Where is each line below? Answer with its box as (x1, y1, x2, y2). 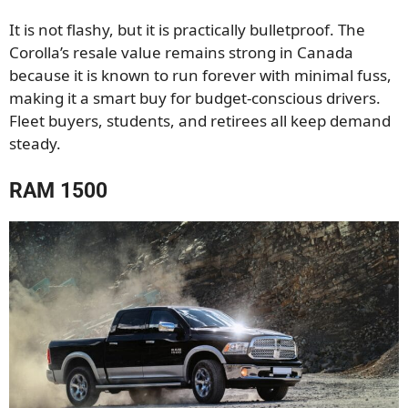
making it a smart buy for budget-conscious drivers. (9, 87, 381, 109)
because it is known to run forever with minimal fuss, (9, 65, 392, 87)
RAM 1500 (9, 178, 107, 203)
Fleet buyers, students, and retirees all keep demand (9, 110, 391, 132)
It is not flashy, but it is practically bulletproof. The (9, 19, 365, 41)
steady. (9, 133, 61, 155)
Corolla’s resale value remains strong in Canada (9, 42, 353, 64)
